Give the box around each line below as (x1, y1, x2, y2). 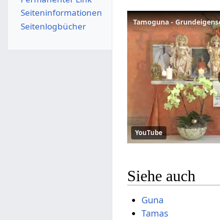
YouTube (135, 128, 163, 137)
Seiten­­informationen (20, 7, 102, 19)
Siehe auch (127, 166, 196, 185)
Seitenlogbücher (20, 20, 86, 32)
